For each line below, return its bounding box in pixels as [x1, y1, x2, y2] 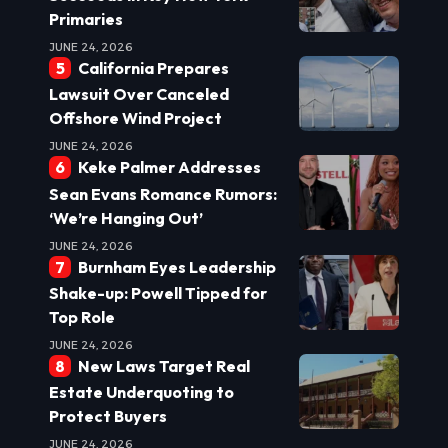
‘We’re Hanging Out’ [49, 207, 203, 228]
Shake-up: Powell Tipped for [49, 283, 267, 304]
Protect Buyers [49, 406, 167, 427]
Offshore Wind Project [49, 108, 222, 129]
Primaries [49, 8, 123, 29]
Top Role [49, 307, 115, 328]
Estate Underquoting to [49, 382, 234, 403]
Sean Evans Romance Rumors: [49, 183, 277, 204]
